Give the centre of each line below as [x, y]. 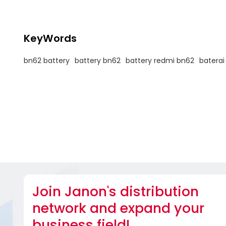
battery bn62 [97, 61]
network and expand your [118, 208]
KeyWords [50, 39]
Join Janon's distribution [115, 191]
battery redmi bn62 [160, 61]
